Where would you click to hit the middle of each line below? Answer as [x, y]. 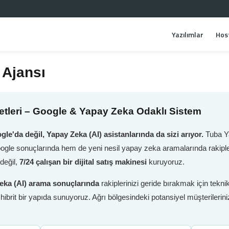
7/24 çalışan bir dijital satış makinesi [83, 162]
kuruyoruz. [166, 162]
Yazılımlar [188, 35]
